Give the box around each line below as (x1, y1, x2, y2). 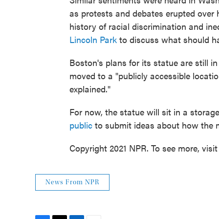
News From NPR (45, 178, 99, 186)
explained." (69, 83, 110, 95)
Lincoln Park (69, 33, 117, 45)
